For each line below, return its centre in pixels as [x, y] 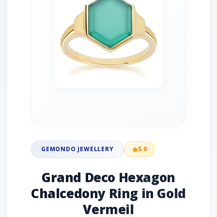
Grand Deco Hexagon [108, 177]
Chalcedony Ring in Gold [108, 193]
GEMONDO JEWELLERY [77, 149]
